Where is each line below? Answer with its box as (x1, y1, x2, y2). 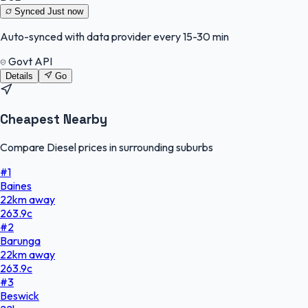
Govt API (6, 54, 52, 69)
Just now (47, 6, 83, 17)
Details (5, 71, 33, 82)
